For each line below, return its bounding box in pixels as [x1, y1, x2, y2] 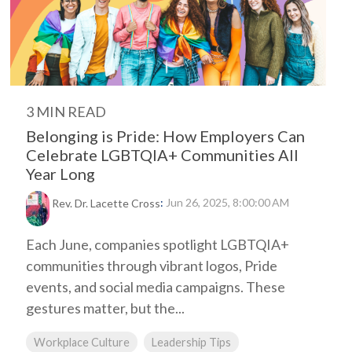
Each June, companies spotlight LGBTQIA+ [26, 236, 289, 253]
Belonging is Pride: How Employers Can [26, 126, 305, 145]
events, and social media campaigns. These [26, 278, 285, 295]
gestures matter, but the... [26, 299, 185, 317]
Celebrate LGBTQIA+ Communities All [26, 145, 299, 164]
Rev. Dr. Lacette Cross [52, 196, 160, 211]
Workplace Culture [34, 335, 130, 349]
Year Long [26, 164, 95, 183]
